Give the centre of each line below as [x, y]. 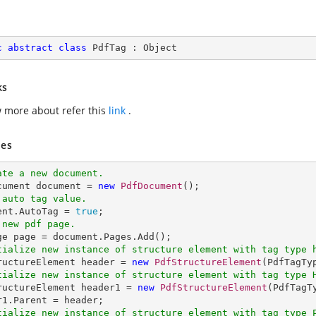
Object [160, 48]
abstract [30, 48]
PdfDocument [152, 186]
